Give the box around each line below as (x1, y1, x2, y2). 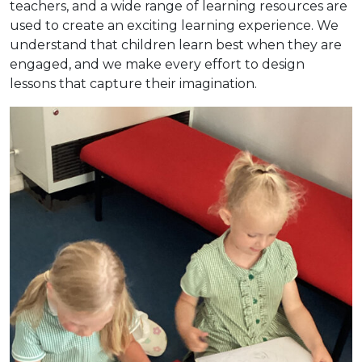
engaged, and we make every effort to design (10, 56, 305, 72)
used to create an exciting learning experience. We (10, 17, 339, 33)
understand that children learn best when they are (10, 36, 342, 53)
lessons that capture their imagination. (10, 75, 257, 91)
